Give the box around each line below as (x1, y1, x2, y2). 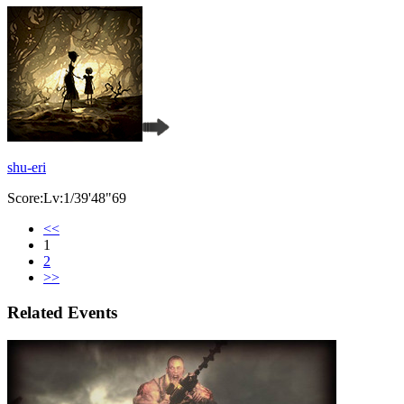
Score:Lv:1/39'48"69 (7, 190, 126, 207)
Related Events (7, 302, 117, 322)
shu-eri (7, 160, 46, 176)
